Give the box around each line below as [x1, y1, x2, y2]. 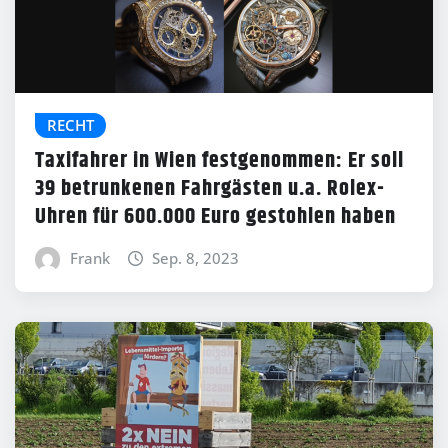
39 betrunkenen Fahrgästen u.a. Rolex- [35, 172, 385, 207]
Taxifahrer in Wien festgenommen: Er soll [35, 144, 404, 179]
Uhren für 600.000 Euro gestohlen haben [35, 200, 396, 235]
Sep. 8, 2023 [152, 248, 240, 269]
